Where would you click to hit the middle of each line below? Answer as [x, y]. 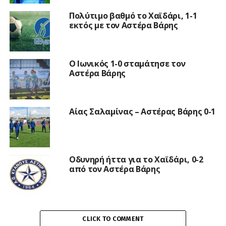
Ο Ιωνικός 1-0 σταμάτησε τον [127, 63]
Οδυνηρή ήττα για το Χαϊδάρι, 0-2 [136, 159]
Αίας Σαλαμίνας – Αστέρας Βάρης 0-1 [142, 111]
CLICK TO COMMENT [113, 218]
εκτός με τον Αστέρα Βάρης [123, 25]
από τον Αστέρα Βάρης [115, 169]
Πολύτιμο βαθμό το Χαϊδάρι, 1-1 [133, 15]
